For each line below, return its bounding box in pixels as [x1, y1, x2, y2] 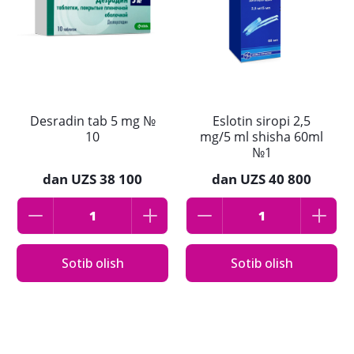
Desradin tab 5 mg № [29, 112, 156, 130]
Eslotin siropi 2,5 [213, 112, 311, 130]
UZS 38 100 [71, 170, 142, 189]
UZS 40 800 [240, 170, 311, 189]
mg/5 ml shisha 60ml [200, 128, 323, 146]
